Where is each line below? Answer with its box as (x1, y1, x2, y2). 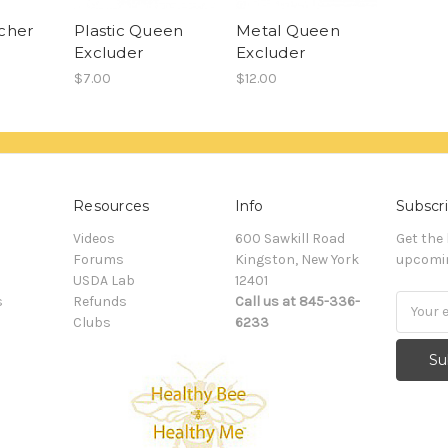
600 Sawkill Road (234, 229, 345, 247)
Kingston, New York (234, 250, 359, 268)
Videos (73, 229, 115, 247)
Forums (73, 250, 124, 268)
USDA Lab (73, 271, 135, 289)
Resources (73, 196, 150, 215)
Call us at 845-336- (234, 292, 360, 310)
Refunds (73, 292, 127, 310)
